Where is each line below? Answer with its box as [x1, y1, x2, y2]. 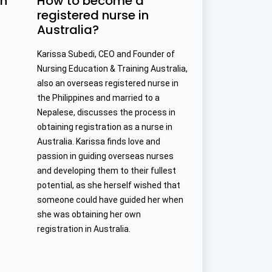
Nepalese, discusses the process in [36, 107, 175, 118]
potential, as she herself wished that [36, 180, 180, 191]
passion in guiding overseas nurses [36, 151, 174, 161]
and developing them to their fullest [36, 166, 176, 176]
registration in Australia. [36, 224, 131, 234]
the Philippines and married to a [36, 93, 160, 103]
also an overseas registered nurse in [36, 78, 178, 89]
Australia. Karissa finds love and [36, 137, 160, 147]
